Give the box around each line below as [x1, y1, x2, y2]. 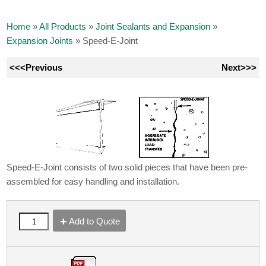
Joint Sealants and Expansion [96, 21, 211, 31]
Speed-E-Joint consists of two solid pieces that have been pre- [7, 161, 248, 172]
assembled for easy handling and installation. [7, 176, 180, 186]
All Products [39, 21, 87, 31]
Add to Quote [69, 216, 121, 226]
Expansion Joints [7, 35, 74, 46]
